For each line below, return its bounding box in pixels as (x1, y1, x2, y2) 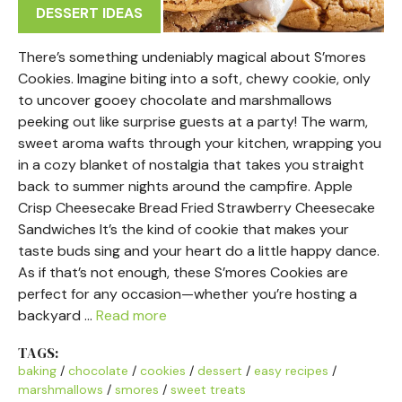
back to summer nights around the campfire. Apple (18, 176, 353, 196)
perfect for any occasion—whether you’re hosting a (18, 284, 357, 303)
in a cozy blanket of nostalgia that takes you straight (18, 154, 364, 174)
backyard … (18, 305, 96, 325)
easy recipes (254, 362, 328, 379)
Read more (96, 305, 167, 325)
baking (18, 362, 57, 379)
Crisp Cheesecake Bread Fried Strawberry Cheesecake (18, 197, 375, 217)
